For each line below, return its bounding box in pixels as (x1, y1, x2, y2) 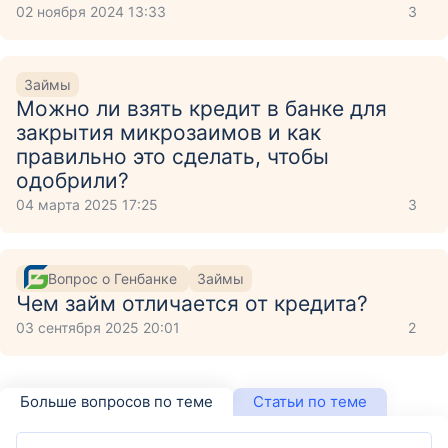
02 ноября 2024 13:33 (16, 3, 166, 20)
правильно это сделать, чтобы (16, 144, 329, 169)
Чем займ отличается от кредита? (16, 291, 368, 316)
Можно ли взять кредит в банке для (16, 96, 387, 121)
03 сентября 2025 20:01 (16, 319, 180, 336)
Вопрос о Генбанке (48, 269, 181, 287)
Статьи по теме (253, 392, 367, 411)
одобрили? (16, 168, 129, 193)
